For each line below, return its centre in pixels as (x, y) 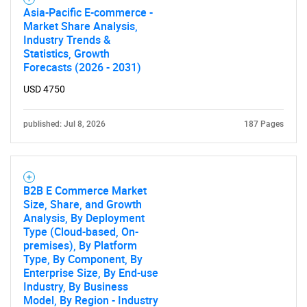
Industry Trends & (67, 40)
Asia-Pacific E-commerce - (88, 12)
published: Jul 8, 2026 (64, 124)
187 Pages (264, 124)
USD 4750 (44, 89)
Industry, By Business (76, 286)
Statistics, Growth (66, 53)
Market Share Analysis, (81, 26)
